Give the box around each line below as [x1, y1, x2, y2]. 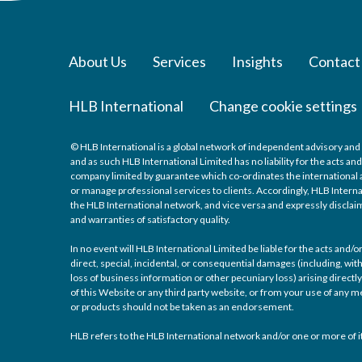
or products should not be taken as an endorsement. [70, 301, 294, 313]
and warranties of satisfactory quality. [70, 213, 230, 225]
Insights [232, 53, 283, 70]
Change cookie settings [209, 97, 357, 115]
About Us [69, 53, 127, 70]
